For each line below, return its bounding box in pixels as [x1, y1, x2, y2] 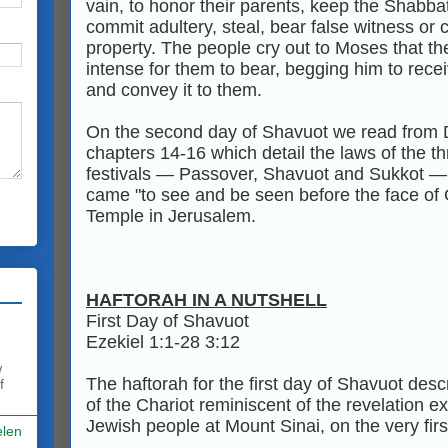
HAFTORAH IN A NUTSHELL [86, 290, 327, 310]
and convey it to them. [86, 80, 262, 100]
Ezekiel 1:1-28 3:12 [86, 332, 240, 352]
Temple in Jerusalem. [86, 206, 256, 226]
